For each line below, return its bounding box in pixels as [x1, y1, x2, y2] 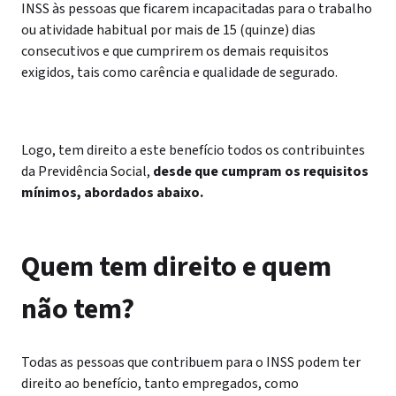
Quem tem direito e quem [21, 247, 331, 287]
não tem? [21, 289, 134, 330]
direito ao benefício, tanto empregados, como [21, 374, 299, 393]
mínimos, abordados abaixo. [21, 183, 203, 202]
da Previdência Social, [21, 162, 150, 181]
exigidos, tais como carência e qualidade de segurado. [21, 63, 338, 82]
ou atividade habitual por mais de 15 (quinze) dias [21, 20, 316, 40]
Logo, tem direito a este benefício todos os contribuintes [21, 141, 365, 160]
